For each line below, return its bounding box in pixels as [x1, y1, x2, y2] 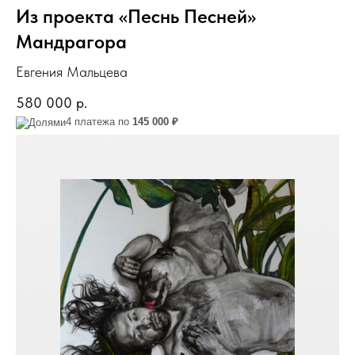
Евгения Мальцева [16, 63, 128, 80]
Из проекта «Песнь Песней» [16, 4, 256, 28]
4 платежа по [66, 115, 132, 128]
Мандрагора [16, 29, 127, 53]
